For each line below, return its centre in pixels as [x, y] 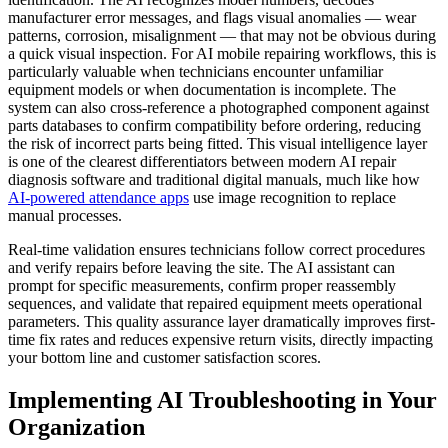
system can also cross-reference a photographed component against [218, 108]
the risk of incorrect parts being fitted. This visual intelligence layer [217, 144]
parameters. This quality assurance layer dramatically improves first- [221, 322]
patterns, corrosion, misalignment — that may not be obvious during [222, 36]
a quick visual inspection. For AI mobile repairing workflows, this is [222, 54]
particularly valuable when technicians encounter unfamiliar [195, 72]
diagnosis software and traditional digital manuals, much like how [214, 180]
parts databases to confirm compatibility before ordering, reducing [214, 126]
